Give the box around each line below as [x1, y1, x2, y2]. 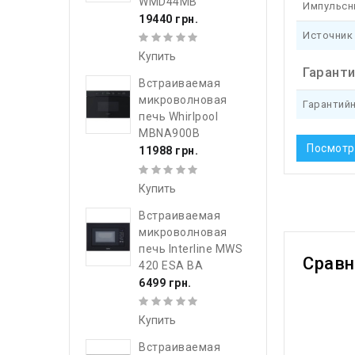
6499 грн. [139, 276, 192, 289]
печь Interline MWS [139, 242, 242, 255]
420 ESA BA [139, 258, 203, 272]
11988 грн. [139, 144, 198, 158]
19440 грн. [139, 12, 198, 25]
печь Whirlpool [139, 110, 218, 124]
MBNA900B [139, 127, 200, 140]
